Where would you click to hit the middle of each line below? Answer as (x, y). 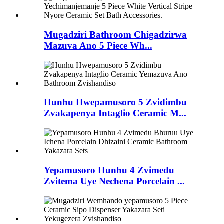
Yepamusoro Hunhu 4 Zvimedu (109, 170)
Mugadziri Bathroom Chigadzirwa (115, 35)
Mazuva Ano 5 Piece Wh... (98, 46)
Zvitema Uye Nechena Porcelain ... (114, 181)
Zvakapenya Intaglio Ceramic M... (115, 113)
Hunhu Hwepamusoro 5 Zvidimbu (115, 102)
